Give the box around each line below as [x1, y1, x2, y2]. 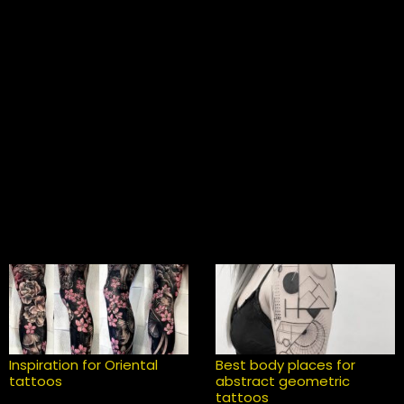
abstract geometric [216, 371, 350, 390]
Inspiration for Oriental [9, 354, 158, 374]
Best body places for [216, 354, 355, 374]
